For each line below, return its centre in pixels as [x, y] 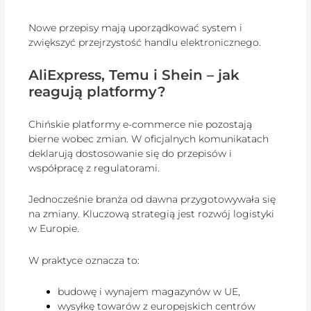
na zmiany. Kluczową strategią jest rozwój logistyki [152, 214]
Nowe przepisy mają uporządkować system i [136, 27]
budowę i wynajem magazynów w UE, [149, 292]
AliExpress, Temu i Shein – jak [134, 75]
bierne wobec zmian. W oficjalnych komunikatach [149, 138]
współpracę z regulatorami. [94, 168]
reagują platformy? [98, 92]
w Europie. [54, 229]
